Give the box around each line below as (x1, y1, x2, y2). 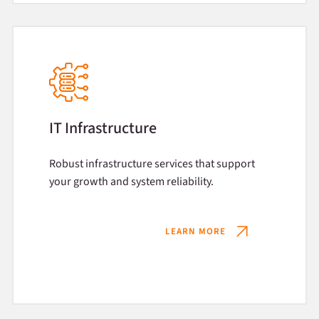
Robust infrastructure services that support (48, 156, 255, 172)
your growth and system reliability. (48, 174, 214, 189)
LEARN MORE (165, 224, 226, 238)
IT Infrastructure (48, 117, 157, 140)
